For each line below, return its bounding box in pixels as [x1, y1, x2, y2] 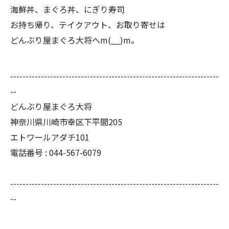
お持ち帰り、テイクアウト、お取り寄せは [10, 18, 165, 31]
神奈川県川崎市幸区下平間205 [10, 116, 122, 128]
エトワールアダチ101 [10, 131, 89, 144]
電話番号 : [10, 146, 49, 159]
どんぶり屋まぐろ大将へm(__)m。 [10, 34, 139, 47]
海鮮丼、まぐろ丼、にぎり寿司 [10, 3, 125, 16]
